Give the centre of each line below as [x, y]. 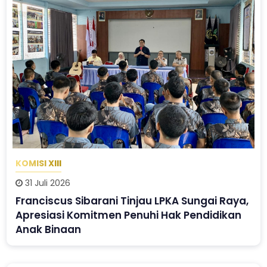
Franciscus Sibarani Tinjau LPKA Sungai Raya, [132, 201]
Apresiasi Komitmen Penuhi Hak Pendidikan [129, 215]
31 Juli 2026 [47, 183]
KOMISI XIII [39, 164]
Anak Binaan [49, 229]
